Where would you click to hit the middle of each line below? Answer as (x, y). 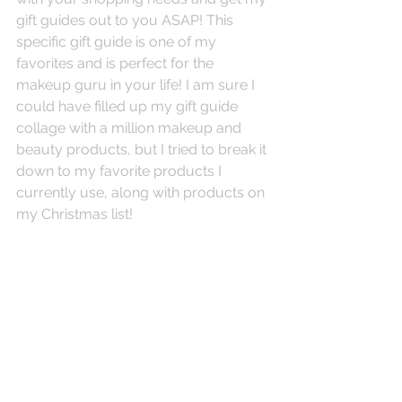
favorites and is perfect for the (117, 63)
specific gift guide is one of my (118, 41)
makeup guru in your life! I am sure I (137, 84)
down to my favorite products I (121, 170)
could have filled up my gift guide (129, 106)
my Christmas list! (74, 214)
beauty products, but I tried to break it (143, 149)
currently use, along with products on (142, 192)
